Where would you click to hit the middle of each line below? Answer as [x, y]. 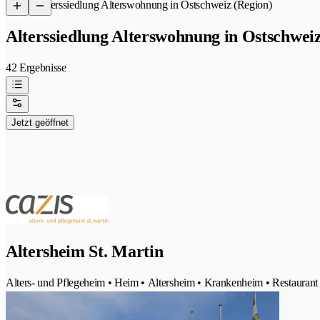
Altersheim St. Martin [85, 251]
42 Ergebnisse [36, 67]
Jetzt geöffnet [40, 122]
